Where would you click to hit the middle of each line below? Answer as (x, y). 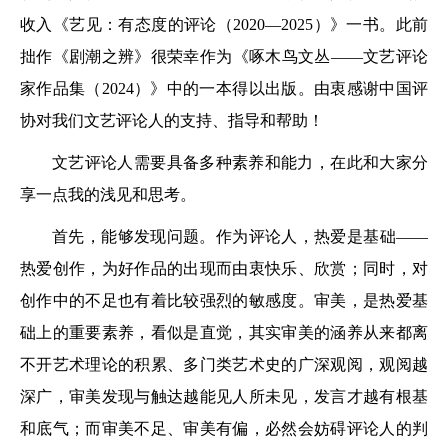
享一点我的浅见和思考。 (108, 194)
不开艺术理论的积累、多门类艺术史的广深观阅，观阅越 (224, 364)
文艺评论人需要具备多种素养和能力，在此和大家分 (240, 162)
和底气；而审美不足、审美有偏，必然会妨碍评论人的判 (224, 428)
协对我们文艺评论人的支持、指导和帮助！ (172, 120)
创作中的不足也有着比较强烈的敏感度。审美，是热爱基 (224, 300)
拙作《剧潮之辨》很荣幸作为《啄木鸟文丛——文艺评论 (224, 56)
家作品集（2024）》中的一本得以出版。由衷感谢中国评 (224, 88)
